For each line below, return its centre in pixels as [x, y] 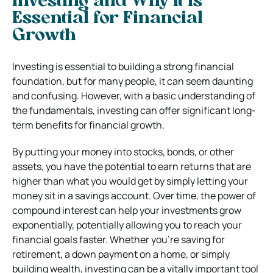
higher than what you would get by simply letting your [130, 181]
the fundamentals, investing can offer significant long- [134, 110]
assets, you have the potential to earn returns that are [132, 166]
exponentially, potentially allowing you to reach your [127, 225]
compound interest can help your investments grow [127, 210]
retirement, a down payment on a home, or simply [121, 254]
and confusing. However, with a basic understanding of [134, 95]
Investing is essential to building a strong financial [123, 66]
